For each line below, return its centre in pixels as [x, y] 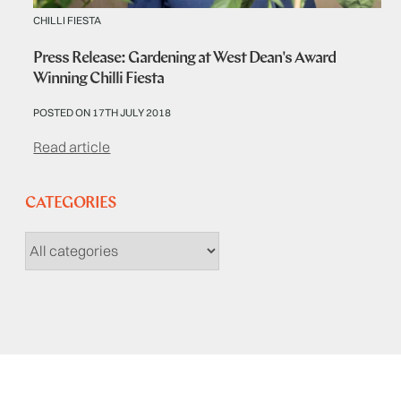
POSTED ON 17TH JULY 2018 [102, 113]
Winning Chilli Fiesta [99, 80]
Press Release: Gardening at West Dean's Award [185, 59]
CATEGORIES [70, 204]
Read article [72, 147]
